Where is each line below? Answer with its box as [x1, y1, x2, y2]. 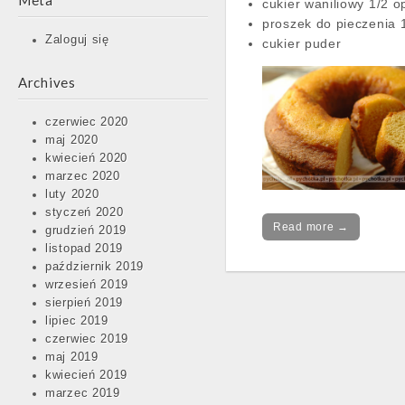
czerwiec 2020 [45, 116, 129, 128]
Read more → [273, 221, 349, 233]
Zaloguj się [45, 33, 109, 46]
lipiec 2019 [45, 315, 108, 327]
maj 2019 [45, 351, 99, 363]
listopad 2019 [45, 242, 124, 255]
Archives [18, 74, 76, 90]
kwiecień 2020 [45, 152, 128, 165]
